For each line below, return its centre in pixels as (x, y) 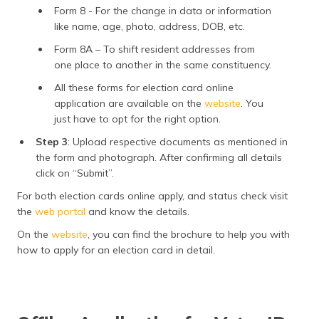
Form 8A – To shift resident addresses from (155, 49)
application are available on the (129, 104)
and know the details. (137, 212)
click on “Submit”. (75, 173)
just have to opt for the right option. (137, 119)
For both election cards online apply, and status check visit (152, 196)
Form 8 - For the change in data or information (163, 11)
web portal (60, 212)
